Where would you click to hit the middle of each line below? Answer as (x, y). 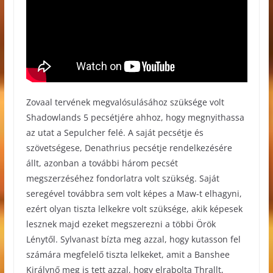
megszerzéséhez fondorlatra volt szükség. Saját (122, 178)
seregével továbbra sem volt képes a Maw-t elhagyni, (134, 193)
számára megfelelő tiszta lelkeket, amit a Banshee (128, 254)
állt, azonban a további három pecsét (102, 163)
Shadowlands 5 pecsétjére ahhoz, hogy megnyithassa (135, 117)
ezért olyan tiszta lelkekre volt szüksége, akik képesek (134, 208)
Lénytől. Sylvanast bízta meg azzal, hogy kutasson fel (133, 239)
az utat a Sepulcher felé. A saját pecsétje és (115, 132)
